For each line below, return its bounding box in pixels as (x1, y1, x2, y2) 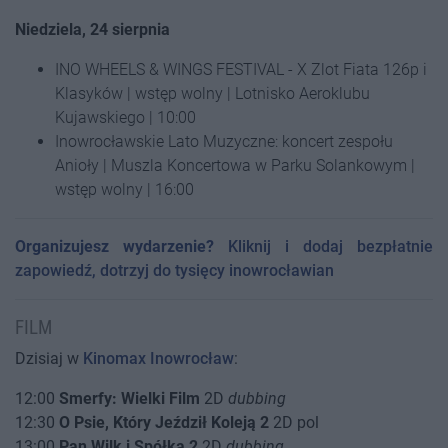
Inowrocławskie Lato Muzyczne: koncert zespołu (55, 132, 393, 151)
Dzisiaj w (15, 349, 83, 368)
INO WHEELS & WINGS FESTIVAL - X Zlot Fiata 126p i (55, 60, 427, 79)
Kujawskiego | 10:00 (55, 108, 196, 127)
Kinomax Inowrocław (83, 349, 234, 368)
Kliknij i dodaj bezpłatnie (214, 237, 433, 256)
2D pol (269, 413, 319, 432)
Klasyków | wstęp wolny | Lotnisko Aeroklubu (55, 84, 370, 103)
